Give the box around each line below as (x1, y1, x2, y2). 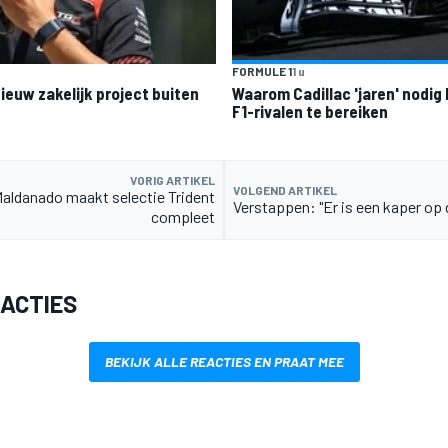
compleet (151, 206, 215, 226)
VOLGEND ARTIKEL (233, 182, 337, 197)
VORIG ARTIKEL (130, 172, 215, 187)
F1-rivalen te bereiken (232, 100, 388, 121)
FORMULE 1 (232, 63, 292, 78)
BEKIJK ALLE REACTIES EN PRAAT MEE (104, 352, 344, 370)
